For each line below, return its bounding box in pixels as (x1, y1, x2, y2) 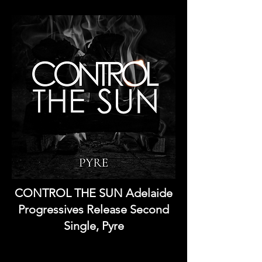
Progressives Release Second (18, 202, 169, 216)
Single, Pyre (63, 219, 124, 233)
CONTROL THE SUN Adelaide (15, 186, 173, 200)
